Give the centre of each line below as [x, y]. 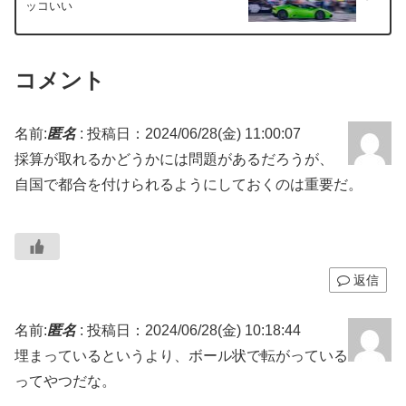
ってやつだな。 [65, 382]
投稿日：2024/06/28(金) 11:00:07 [194, 134]
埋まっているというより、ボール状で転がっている [181, 356]
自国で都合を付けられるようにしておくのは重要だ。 [188, 185]
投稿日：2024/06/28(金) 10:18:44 [194, 331]
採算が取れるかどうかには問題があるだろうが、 [174, 159]
